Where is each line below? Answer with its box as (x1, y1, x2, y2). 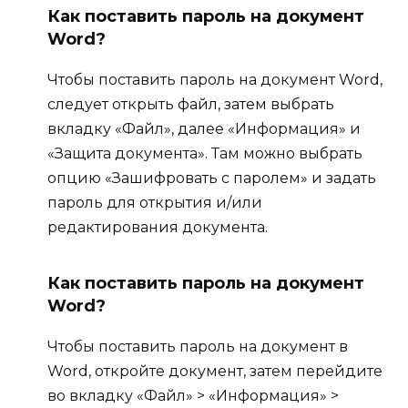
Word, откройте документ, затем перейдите (47, 362, 382, 380)
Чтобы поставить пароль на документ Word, (47, 70, 382, 88)
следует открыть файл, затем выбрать (47, 95, 334, 113)
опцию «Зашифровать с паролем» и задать (47, 168, 376, 187)
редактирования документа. (47, 218, 268, 236)
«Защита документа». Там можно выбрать (47, 144, 362, 162)
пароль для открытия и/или (47, 193, 262, 211)
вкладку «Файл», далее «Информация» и (47, 119, 361, 138)
